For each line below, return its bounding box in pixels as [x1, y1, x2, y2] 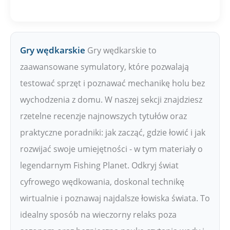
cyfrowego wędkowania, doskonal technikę [20, 176, 184, 187]
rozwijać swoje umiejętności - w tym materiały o [20, 143, 203, 155]
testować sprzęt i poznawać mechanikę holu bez [20, 77, 205, 89]
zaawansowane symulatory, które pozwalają [20, 61, 189, 72]
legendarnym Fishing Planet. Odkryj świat [20, 159, 179, 171]
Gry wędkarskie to [87, 44, 157, 56]
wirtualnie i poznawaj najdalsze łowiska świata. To [20, 192, 210, 204]
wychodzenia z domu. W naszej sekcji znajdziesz [20, 93, 202, 105]
